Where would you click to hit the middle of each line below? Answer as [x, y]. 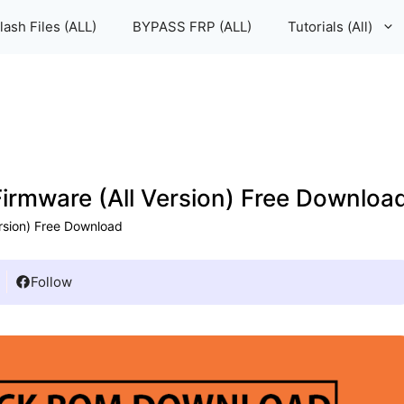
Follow [51, 282]
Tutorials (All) [330, 27]
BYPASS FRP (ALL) [192, 27]
